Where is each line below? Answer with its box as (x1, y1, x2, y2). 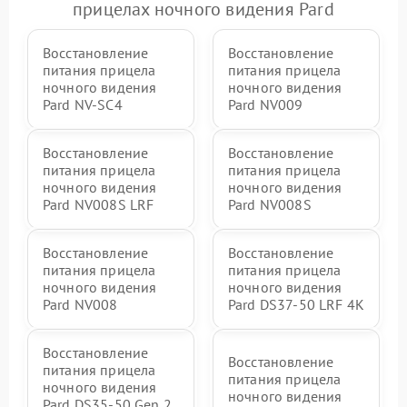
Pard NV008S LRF (43, 195, 154, 214)
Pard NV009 (228, 95, 303, 114)
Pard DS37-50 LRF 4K (228, 295, 364, 314)
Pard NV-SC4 (43, 95, 123, 114)
